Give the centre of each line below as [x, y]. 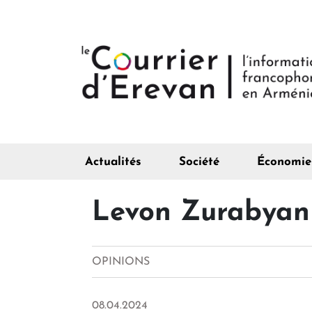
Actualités [113, 162]
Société [199, 162]
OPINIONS [121, 262]
